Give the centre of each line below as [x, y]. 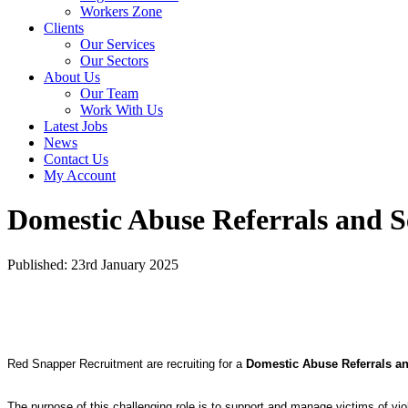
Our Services [117, 44]
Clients [64, 28]
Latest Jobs [76, 126]
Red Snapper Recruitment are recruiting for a [127, 363]
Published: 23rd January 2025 [93, 264]
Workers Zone [121, 11]
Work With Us [122, 110]
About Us [72, 77]
